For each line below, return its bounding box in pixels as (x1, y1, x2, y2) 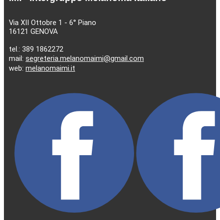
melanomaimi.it (26, 64, 75, 73)
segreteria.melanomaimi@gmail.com (26, 54, 144, 63)
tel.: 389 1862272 (9, 45, 63, 54)
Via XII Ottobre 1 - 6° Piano (9, 18, 96, 27)
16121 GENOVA (9, 27, 58, 36)
